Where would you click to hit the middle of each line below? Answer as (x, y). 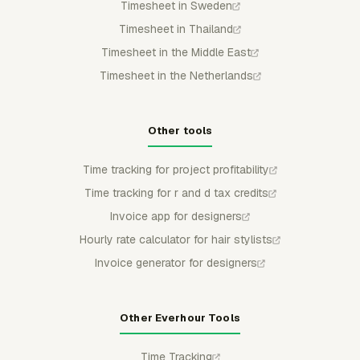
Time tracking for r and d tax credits (176, 192)
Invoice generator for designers (176, 262)
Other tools (180, 130)
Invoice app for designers (176, 216)
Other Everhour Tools (180, 317)
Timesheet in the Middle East (176, 52)
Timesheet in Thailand (176, 29)
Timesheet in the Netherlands (176, 75)
